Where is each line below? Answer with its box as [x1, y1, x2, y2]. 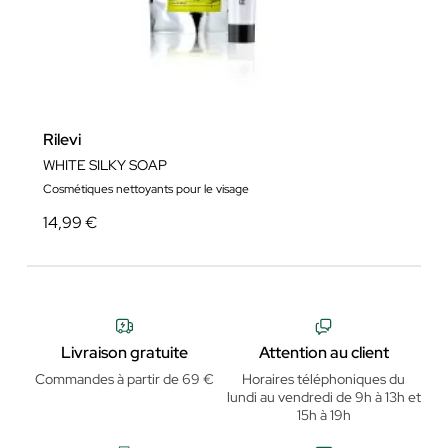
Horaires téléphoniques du [242, 369, 405, 388]
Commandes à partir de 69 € [35, 369, 214, 388]
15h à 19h [296, 405, 351, 424]
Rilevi [43, 129, 81, 150]
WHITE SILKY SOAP [43, 156, 167, 174]
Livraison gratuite [61, 341, 188, 363]
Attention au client [258, 341, 389, 363]
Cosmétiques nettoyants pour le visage [43, 181, 249, 197]
